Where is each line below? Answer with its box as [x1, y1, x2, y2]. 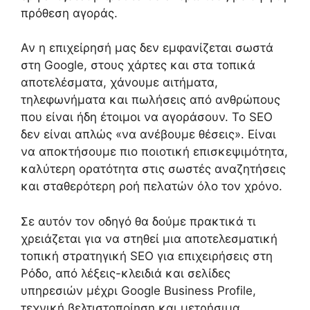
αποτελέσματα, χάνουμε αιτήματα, [21, 75, 218, 90]
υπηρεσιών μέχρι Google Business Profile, [21, 283, 256, 298]
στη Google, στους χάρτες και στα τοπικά [21, 58, 255, 73]
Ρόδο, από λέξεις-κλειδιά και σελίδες [21, 266, 230, 280]
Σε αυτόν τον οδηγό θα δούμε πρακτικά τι [21, 214, 256, 228]
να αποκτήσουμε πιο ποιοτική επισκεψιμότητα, [21, 145, 288, 159]
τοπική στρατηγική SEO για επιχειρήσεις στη [21, 248, 273, 263]
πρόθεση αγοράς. [21, 6, 118, 20]
